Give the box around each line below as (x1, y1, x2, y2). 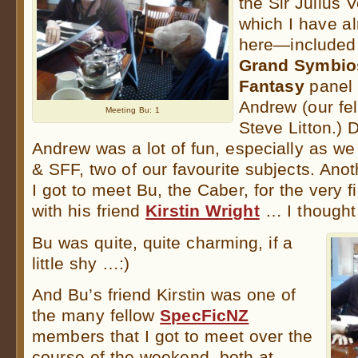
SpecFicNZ (160, 305, 249, 324)
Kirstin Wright (145, 201, 260, 221)
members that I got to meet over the (32, 326, 313, 345)
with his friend (32, 201, 146, 221)
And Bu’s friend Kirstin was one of (32, 284, 296, 304)
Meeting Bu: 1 (105, 105, 161, 114)
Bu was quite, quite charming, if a (32, 233, 293, 252)
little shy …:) (32, 253, 130, 272)
